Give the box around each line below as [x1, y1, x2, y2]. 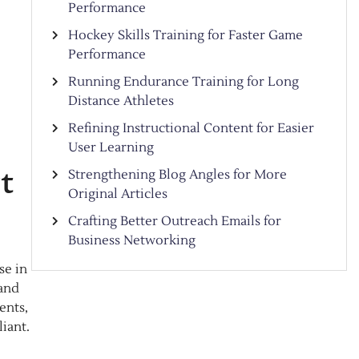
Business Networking [67, 232, 196, 248]
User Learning [67, 139, 154, 155]
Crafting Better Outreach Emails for [67, 213, 281, 229]
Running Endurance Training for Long [67, 74, 299, 90]
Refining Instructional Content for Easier [67, 120, 314, 136]
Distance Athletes [67, 93, 174, 109]
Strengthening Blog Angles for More [67, 167, 287, 183]
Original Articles [67, 186, 167, 202]
